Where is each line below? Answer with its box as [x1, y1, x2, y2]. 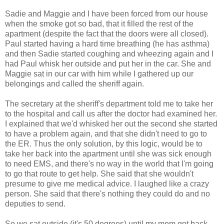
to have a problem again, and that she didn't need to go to [5, 129, 207, 138]
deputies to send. [5, 199, 65, 208]
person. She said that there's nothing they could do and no [5, 189, 210, 198]
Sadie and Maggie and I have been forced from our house [5, 9, 208, 18]
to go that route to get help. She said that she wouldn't [5, 169, 193, 178]
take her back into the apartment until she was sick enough [5, 149, 211, 158]
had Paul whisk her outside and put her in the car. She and [5, 59, 211, 68]
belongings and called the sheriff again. [5, 79, 144, 88]
